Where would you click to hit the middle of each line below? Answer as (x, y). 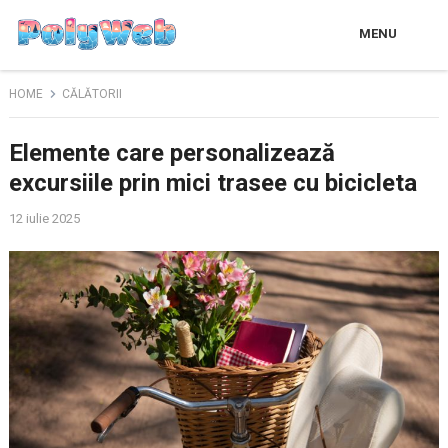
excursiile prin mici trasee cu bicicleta (212, 183)
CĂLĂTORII (91, 94)
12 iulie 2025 (44, 218)
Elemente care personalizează (171, 153)
